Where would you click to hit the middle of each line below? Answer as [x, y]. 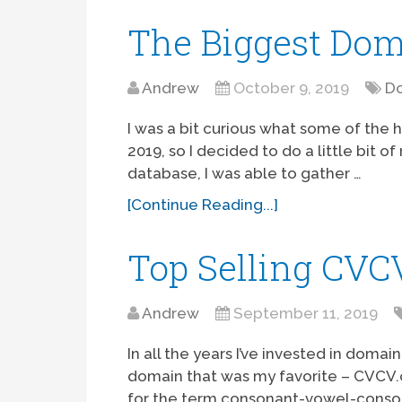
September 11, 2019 [306, 314]
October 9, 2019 [292, 88]
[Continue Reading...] [203, 205]
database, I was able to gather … [245, 174]
